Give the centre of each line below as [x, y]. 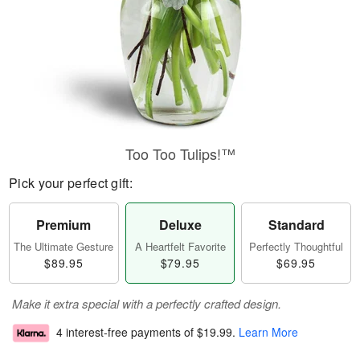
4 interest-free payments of [127, 332]
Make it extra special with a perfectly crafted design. [147, 303]
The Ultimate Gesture [64, 246]
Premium [64, 225]
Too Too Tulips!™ [180, 153]
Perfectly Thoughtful [297, 246]
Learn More [268, 332]
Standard [296, 225]
